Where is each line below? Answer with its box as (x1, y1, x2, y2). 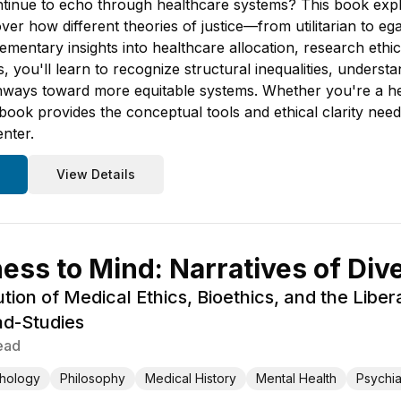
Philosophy (60, 371, 125, 386)
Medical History (145, 371, 236, 386)
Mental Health (256, 371, 337, 386)
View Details (56, 166, 135, 182)
